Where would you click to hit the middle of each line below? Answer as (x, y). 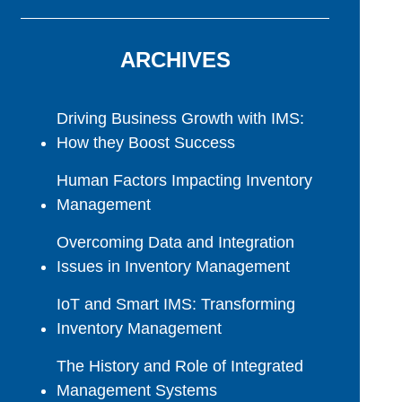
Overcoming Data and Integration (175, 242)
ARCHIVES (175, 59)
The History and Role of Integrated (180, 366)
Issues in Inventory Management (173, 266)
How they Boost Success (146, 142)
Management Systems (137, 390)
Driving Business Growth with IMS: (180, 118)
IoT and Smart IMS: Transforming (176, 304)
